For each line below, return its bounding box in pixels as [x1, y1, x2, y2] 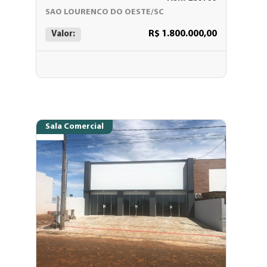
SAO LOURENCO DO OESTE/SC [45, 8, 164, 17]
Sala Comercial [45, 122, 104, 131]
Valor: [51, 30, 75, 39]
